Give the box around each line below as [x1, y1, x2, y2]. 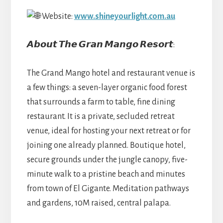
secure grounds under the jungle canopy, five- [26, 155, 188, 164]
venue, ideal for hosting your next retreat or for [26, 126, 191, 135]
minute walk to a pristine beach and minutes [26, 169, 185, 179]
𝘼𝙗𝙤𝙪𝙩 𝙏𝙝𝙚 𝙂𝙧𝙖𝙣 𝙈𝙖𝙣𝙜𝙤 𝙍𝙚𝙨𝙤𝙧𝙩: [26, 40, 175, 49]
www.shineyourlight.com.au [74, 11, 175, 21]
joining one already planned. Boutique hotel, [26, 140, 186, 150]
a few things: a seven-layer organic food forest [26, 83, 187, 92]
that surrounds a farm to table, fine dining [26, 97, 175, 107]
